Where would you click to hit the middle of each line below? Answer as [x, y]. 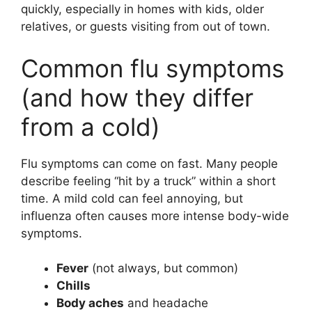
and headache [166, 303]
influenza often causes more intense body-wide [155, 216]
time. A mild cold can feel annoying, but [132, 198]
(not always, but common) [163, 268]
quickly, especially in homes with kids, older [142, 9]
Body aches [90, 303]
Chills [73, 286]
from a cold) [91, 126]
